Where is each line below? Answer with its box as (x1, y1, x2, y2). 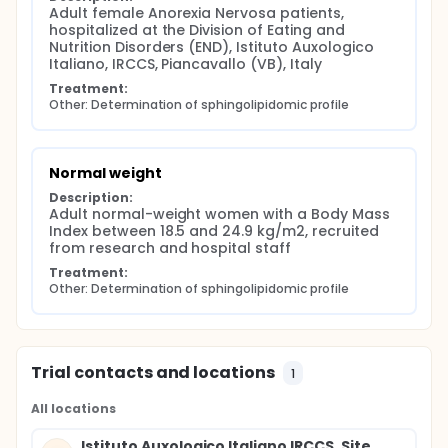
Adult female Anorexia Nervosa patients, (49, 3, 344, 23)
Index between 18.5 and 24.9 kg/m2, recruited (49, 221, 379, 241)
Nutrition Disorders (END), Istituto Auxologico (49, 37, 374, 57)
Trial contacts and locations (31, 361, 276, 384)
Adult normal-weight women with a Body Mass (49, 204, 390, 224)
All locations (31, 400, 116, 417)
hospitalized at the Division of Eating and (49, 20, 345, 40)
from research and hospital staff (49, 238, 292, 258)
